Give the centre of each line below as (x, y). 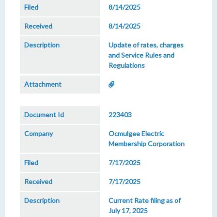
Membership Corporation (147, 144)
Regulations (127, 65)
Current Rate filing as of (145, 200)
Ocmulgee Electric (136, 133)
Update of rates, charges (146, 45)
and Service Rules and (141, 55)
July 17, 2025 (128, 210)
